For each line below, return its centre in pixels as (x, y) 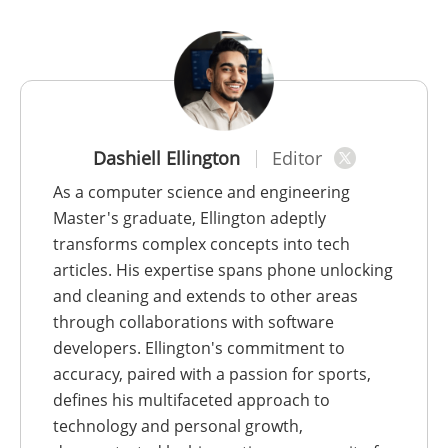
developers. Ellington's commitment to (199, 348)
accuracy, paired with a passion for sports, (212, 374)
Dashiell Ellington (166, 158)
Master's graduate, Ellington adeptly (189, 218)
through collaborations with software (193, 322)
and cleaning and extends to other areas (205, 296)
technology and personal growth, (178, 426)
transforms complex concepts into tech (201, 244)
